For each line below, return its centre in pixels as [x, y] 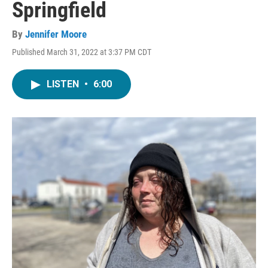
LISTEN [64, 84]
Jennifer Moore [56, 34]
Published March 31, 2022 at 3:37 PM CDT [82, 52]
